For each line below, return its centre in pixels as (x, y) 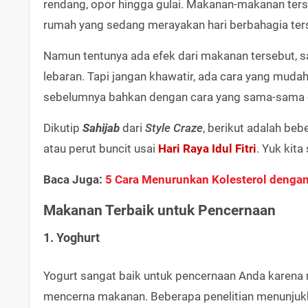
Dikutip (63, 128)
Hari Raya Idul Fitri (207, 148)
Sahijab (102, 128)
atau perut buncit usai (101, 148)
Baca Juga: (74, 179)
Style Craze (174, 128)
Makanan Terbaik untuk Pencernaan (159, 210)
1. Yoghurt (71, 237)
